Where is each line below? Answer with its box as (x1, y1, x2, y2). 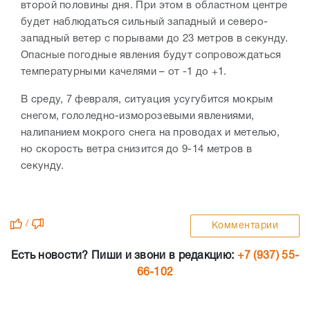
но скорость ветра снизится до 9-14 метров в (21, 145, 252, 155)
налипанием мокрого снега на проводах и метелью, (21, 128, 280, 138)
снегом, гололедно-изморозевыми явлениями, (21, 111, 255, 122)
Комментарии (211, 221, 278, 231)
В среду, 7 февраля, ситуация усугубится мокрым (21, 95, 273, 105)
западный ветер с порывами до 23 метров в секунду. (21, 34, 289, 44)
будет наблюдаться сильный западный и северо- (21, 17, 268, 28)
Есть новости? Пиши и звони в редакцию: (10, 251, 237, 262)
